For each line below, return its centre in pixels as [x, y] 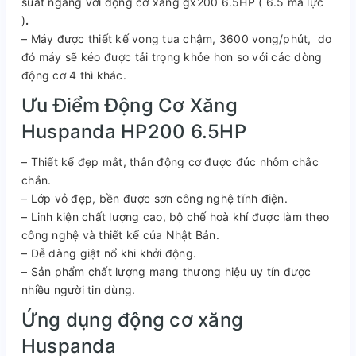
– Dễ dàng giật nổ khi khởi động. [109, 253]
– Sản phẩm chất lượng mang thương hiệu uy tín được [166, 271]
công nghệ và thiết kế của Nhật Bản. [120, 234]
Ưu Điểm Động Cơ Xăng [130, 105]
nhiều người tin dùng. [79, 289]
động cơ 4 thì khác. [74, 75]
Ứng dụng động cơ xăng [133, 319]
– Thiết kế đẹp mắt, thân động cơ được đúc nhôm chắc [170, 161]
